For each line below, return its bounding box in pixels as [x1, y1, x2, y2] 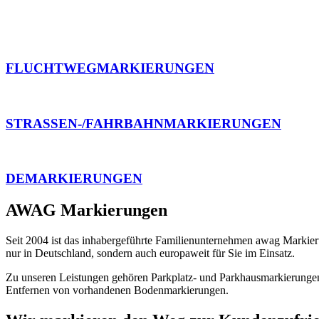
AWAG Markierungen [6, 200, 167, 219]
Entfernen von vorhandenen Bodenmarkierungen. [6, 283, 229, 296]
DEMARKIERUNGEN [6, 171, 142, 187]
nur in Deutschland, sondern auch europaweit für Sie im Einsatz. [6, 246, 295, 259]
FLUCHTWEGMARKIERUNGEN [6, 61, 214, 76]
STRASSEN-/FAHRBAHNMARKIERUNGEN [6, 115, 281, 131]
